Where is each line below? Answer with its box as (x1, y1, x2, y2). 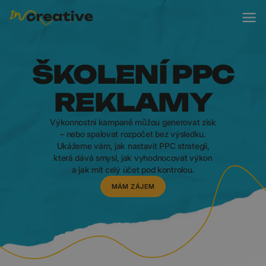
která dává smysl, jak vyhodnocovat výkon (53, 153, 213, 163)
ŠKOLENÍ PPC (31, 59, 235, 90)
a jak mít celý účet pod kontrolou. (71, 164, 195, 175)
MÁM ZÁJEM (111, 182, 155, 191)
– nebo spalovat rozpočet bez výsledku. (60, 129, 206, 139)
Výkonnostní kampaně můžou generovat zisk (50, 117, 216, 127)
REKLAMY (53, 87, 213, 118)
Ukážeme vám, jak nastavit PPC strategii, (56, 141, 210, 151)
